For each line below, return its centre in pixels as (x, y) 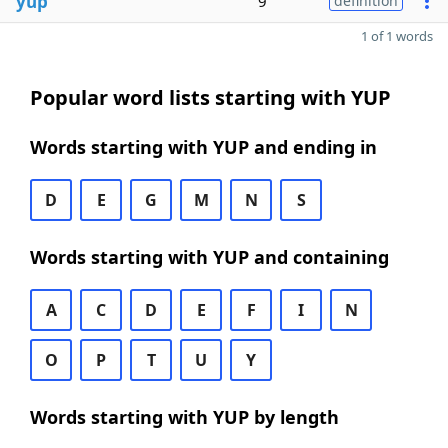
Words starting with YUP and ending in (203, 147)
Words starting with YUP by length (184, 417)
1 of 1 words (397, 36)
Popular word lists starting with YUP (210, 97)
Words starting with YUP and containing (209, 257)
